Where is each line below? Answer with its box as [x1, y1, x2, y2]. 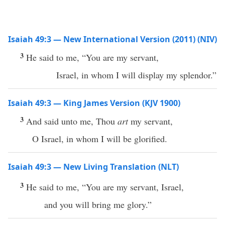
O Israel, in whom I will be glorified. [32, 133, 167, 145]
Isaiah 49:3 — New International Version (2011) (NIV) [8, 34, 217, 45]
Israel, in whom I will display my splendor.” [56, 69, 216, 81]
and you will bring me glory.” [44, 198, 152, 210]
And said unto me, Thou [26, 115, 118, 127]
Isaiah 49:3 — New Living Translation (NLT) [8, 161, 179, 172]
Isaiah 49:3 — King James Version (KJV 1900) [8, 97, 180, 108]
